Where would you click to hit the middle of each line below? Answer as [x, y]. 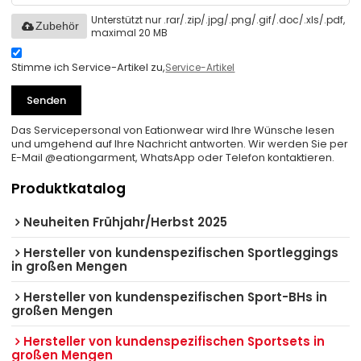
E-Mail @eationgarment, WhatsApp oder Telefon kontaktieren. [173, 157]
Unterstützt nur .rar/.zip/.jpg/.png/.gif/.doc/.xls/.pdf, [218, 19]
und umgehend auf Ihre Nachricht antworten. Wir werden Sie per [180, 143]
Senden [47, 100]
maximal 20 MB [130, 32]
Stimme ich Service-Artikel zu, [89, 67]
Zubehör [58, 26]
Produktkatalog [69, 188]
